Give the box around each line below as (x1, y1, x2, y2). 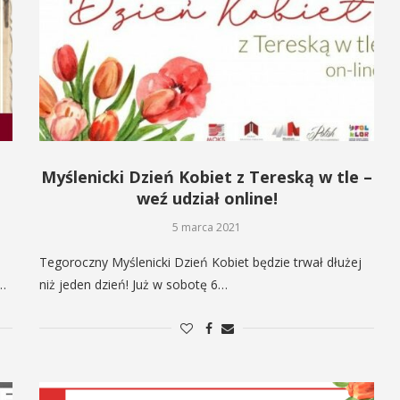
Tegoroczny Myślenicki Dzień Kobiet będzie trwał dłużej (39, 253, 362, 271)
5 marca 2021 (172, 219, 242, 235)
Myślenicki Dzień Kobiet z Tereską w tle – (41, 165, 373, 187)
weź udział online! (136, 187, 278, 209)
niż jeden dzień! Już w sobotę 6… (39, 275, 229, 293)
